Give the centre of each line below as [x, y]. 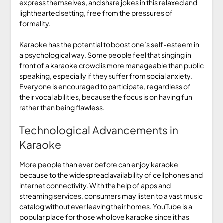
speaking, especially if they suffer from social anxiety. [106, 75]
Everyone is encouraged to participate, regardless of [105, 86]
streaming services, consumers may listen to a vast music [111, 195]
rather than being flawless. [62, 107]
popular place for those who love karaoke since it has [104, 216]
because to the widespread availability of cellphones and [111, 174]
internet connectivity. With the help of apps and [95, 185]
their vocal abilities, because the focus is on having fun [106, 96]
